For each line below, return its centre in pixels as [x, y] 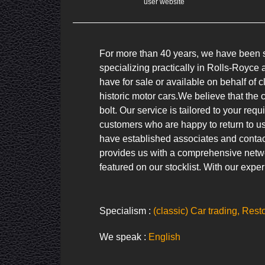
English [164, 237]
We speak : [124, 237]
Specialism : [126, 211]
